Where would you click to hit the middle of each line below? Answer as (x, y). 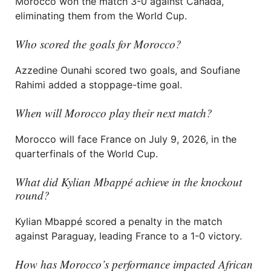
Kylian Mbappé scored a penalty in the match (119, 221)
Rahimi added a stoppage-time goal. (99, 85)
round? (32, 195)
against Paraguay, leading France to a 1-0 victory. (129, 236)
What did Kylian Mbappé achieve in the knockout (129, 182)
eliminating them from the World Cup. (101, 16)
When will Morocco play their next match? (114, 113)
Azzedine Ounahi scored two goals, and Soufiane (128, 70)
